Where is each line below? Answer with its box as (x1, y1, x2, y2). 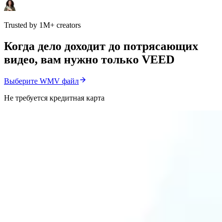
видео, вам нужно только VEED (4, 53, 174, 66)
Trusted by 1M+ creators (4, 20, 81, 29)
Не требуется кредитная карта (4, 94, 105, 103)
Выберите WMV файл (4, 77, 79, 86)
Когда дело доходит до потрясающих (4, 39, 198, 53)
